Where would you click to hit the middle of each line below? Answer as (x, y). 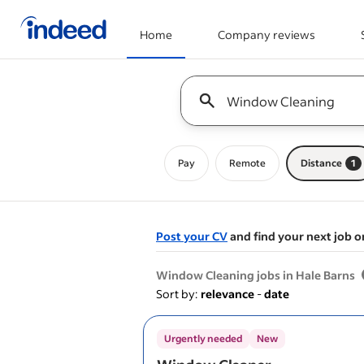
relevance (227, 294)
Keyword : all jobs (227, 83)
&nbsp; (327, 258)
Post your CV (192, 236)
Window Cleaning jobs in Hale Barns (256, 275)
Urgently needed (203, 338)
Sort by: (177, 294)
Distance (321, 163)
